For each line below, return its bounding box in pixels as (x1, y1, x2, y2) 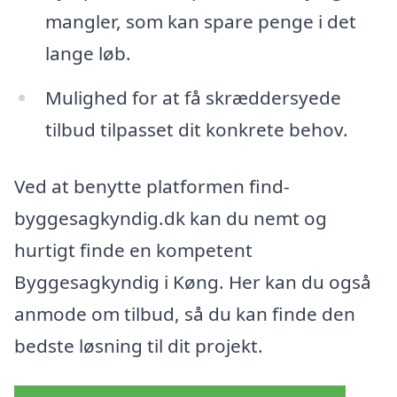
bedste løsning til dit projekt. (14, 332, 263, 358)
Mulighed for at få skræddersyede (44, 84, 341, 110)
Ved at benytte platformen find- (14, 173, 290, 198)
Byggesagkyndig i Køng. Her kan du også (14, 269, 371, 294)
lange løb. (44, 40, 131, 66)
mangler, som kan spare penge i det (44, 8, 356, 34)
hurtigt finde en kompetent (14, 237, 253, 262)
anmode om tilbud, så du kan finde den (14, 300, 355, 326)
